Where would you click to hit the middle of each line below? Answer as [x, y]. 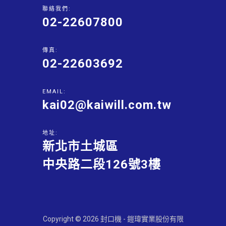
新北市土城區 [80, 146]
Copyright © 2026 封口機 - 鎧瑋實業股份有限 [113, 219]
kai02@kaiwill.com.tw [107, 105]
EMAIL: [54, 92]
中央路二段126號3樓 [102, 164]
